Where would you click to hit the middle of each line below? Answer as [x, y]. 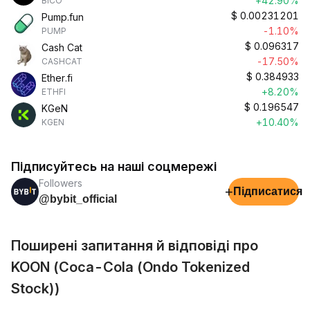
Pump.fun [63, 17]
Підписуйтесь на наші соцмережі [114, 166]
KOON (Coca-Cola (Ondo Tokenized [130, 267]
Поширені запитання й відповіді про [135, 246]
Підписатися [268, 191]
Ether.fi [57, 78]
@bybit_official [78, 199]
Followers [61, 183]
